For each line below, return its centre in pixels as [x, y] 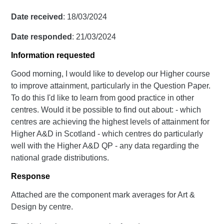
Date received [37, 17]
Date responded [42, 37]
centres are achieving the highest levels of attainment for [110, 122]
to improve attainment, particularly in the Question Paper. [111, 86]
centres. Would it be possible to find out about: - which [106, 110]
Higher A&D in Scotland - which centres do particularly [107, 134]
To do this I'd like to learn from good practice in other [103, 98]
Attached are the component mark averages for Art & [103, 195]
